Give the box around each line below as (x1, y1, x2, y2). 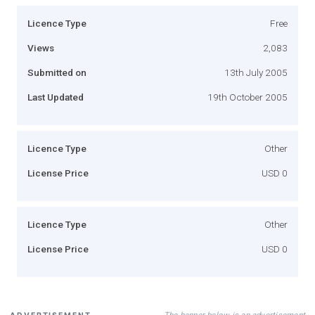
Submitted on (27, 66, 86, 78)
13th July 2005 (224, 66, 288, 78)
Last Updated (27, 91, 84, 103)
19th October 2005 (207, 91, 288, 103)
